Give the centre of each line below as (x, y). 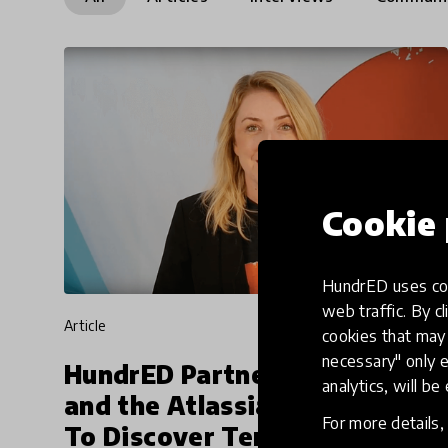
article (90, 325)
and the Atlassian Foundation (251, 404)
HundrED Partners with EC (229, 373)
